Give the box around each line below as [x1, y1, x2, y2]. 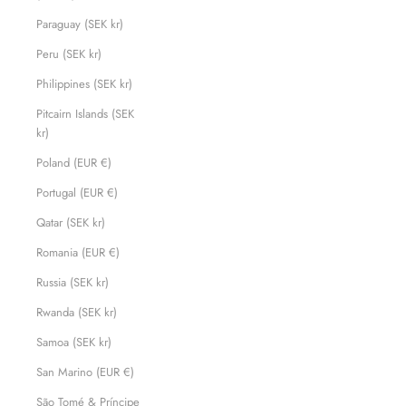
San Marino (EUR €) [36, 363, 134, 382]
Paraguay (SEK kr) [36, 15, 123, 34]
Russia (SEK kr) [36, 274, 109, 292]
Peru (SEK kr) [36, 45, 101, 63]
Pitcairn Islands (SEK [36, 105, 134, 123]
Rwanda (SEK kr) [36, 304, 117, 322]
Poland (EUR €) [36, 154, 111, 172]
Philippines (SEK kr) [36, 75, 132, 93]
